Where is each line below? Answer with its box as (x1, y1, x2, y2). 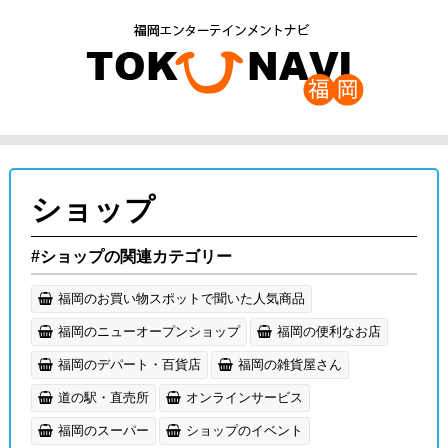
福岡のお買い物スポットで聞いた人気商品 (57, 290, 305, 306)
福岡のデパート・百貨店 (57, 356, 201, 372)
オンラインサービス (185, 389, 303, 405)
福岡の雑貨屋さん (237, 356, 342, 372)
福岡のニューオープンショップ (57, 323, 240, 339)
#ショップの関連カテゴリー (30, 247, 232, 265)
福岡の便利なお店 (276, 323, 381, 339)
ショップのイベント (185, 422, 303, 438)
